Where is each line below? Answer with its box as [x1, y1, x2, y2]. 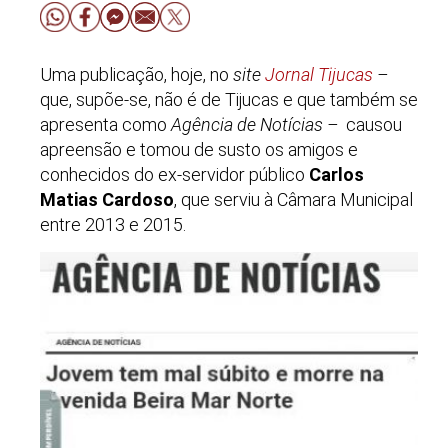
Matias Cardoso [40, 188, 174, 210]
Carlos [309, 163, 364, 185]
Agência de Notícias [167, 113, 323, 135]
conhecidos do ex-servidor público [40, 163, 309, 185]
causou [338, 113, 402, 135]
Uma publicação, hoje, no [40, 63, 233, 85]
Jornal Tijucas [265, 63, 373, 85]
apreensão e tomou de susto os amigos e [40, 138, 358, 160]
